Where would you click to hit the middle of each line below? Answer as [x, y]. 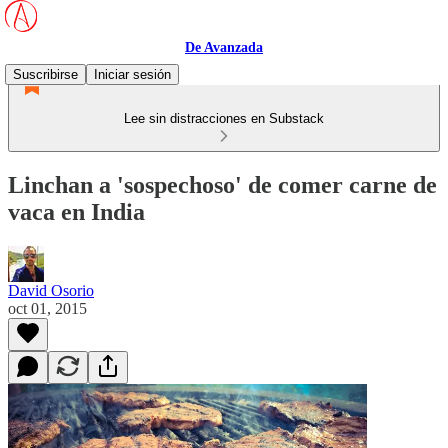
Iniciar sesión [132, 74]
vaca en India [76, 211]
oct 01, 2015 [47, 308]
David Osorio [51, 290]
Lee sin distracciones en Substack [224, 118]
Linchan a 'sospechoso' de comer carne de [222, 184]
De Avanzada [224, 47]
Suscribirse [45, 74]
